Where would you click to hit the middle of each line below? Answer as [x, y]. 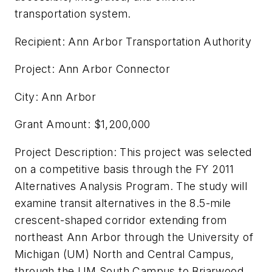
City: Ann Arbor [55, 97]
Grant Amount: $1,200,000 [83, 124]
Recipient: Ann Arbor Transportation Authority [133, 41]
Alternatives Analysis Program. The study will [131, 186]
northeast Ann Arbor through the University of [134, 237]
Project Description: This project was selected [133, 152]
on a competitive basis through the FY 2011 [124, 169]
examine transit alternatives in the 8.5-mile [123, 203]
